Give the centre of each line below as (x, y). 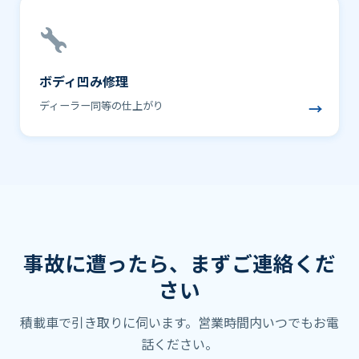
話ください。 (179, 343)
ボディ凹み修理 (84, 81)
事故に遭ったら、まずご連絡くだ (179, 262)
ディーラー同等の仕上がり (101, 105)
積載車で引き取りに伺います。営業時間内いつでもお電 (179, 322)
